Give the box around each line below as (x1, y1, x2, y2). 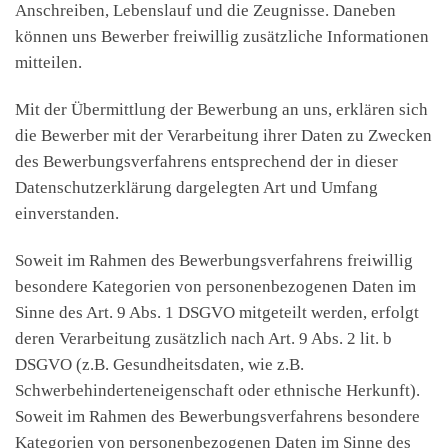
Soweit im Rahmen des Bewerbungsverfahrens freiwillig (15, 250, 413, 270)
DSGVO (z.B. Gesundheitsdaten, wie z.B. (15, 354, 304, 374)
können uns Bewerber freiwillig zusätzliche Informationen (15, 26, 429, 46)
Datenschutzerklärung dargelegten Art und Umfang (15, 177, 378, 197)
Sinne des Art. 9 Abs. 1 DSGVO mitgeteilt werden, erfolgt (15, 302, 419, 322)
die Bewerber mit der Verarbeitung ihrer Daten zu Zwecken (15, 125, 432, 145)
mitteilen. (15, 52, 82, 72)
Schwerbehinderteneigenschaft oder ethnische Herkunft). (15, 380, 420, 400)
